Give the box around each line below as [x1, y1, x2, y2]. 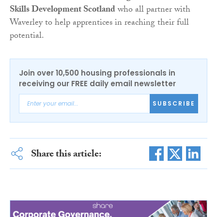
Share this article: [31, 146, 102, 163]
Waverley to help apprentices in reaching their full [10, 15, 189, 31]
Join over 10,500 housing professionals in [19, 67, 175, 78]
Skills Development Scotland [10, 2, 115, 18]
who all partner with [115, 2, 190, 18]
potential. [10, 29, 44, 44]
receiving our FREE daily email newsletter [19, 78, 176, 89]
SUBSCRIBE [153, 99, 195, 108]
